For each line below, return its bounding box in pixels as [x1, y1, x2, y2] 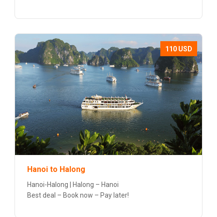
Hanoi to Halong [27, 165, 85, 174]
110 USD [165, 45, 192, 53]
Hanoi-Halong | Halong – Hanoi [27, 181, 119, 188]
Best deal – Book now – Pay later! [27, 191, 129, 199]
